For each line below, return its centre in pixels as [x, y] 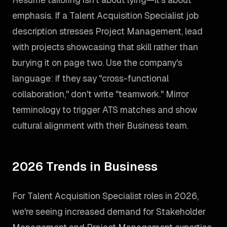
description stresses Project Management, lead [107, 31]
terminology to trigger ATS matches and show [105, 110]
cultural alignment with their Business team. [100, 125]
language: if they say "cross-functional [90, 78]
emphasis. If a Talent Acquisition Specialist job [105, 15]
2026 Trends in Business [85, 166]
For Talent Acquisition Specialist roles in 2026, [105, 196]
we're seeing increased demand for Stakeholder [109, 212]
